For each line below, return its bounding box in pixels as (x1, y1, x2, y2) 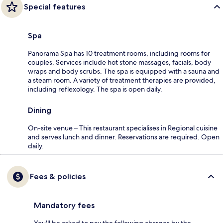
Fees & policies (30, 171, 86, 181)
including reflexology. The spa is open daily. (28, 84, 162, 94)
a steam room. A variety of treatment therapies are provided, (28, 75, 216, 85)
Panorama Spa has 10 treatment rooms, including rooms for (28, 48, 210, 58)
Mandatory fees (34, 200, 95, 210)
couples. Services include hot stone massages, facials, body (28, 57, 211, 67)
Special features (24, 1, 85, 11)
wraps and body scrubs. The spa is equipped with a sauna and (28, 66, 220, 76)
